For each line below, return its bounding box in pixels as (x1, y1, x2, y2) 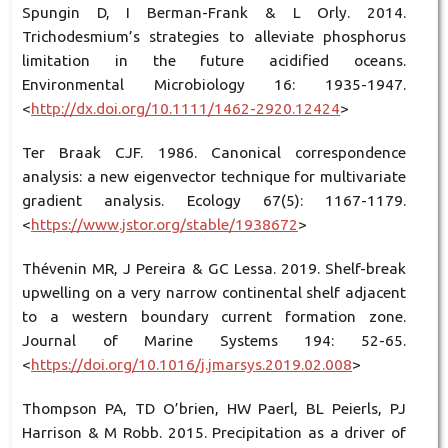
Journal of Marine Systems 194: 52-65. (21, 331, 407, 349)
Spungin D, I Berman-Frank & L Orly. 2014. (21, 3, 407, 21)
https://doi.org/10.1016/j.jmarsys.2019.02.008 (30, 355, 352, 373)
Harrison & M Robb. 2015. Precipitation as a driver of (21, 423, 407, 441)
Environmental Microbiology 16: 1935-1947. (21, 75, 407, 93)
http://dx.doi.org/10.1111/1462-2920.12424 (30, 99, 340, 117)
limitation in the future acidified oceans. (21, 51, 407, 69)
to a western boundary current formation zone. (21, 307, 407, 325)
